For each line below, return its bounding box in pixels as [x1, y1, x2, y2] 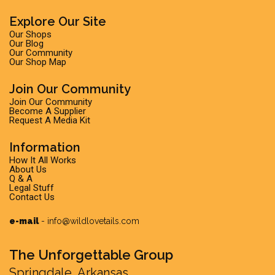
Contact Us [9, 192, 55, 203]
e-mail [9, 216, 39, 226]
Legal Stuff [9, 182, 54, 193]
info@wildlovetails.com [47, 216, 139, 226]
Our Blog [9, 38, 44, 49]
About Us [9, 164, 47, 175]
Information [9, 140, 80, 155]
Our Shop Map [9, 56, 66, 68]
